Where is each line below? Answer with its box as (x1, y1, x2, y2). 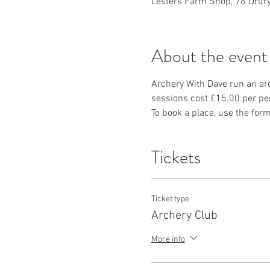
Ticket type (151, 194, 189, 204)
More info (151, 234, 185, 245)
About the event (151, 43, 268, 69)
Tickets (151, 145, 201, 170)
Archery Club (151, 209, 218, 223)
